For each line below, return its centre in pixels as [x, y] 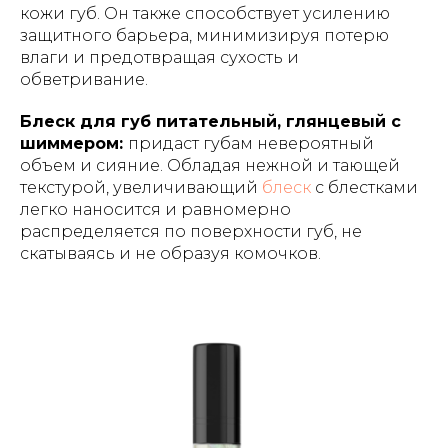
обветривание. [84, 79]
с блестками [364, 187]
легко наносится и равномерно [155, 209]
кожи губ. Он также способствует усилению [205, 13]
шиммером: [74, 143]
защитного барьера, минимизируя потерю [204, 35]
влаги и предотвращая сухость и [159, 57]
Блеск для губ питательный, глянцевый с [210, 121]
